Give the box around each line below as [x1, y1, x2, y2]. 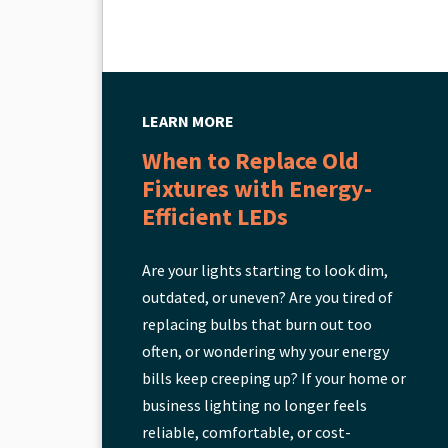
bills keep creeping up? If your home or [142, 367, 406, 388]
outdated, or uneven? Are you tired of [142, 286, 393, 307]
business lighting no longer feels [142, 394, 367, 415]
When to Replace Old [142, 144, 359, 176]
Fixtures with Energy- [142, 172, 372, 204]
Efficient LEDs [142, 200, 288, 232]
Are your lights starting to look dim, [142, 259, 388, 280]
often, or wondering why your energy [142, 340, 389, 361]
